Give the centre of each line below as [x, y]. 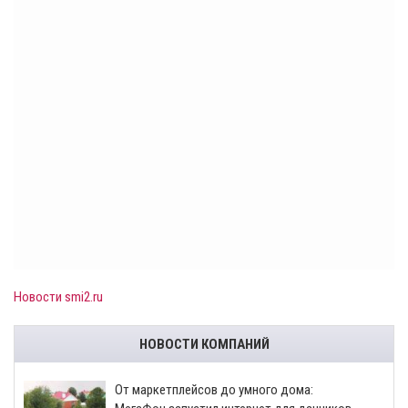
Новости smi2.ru [58, 296]
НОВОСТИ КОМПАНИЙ [204, 344]
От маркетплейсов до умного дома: [214, 389]
